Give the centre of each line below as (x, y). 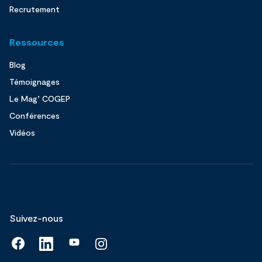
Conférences (35, 115)
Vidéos (22, 132)
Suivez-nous (36, 218)
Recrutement (35, 9)
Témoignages (35, 81)
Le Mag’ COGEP (40, 98)
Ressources (37, 42)
